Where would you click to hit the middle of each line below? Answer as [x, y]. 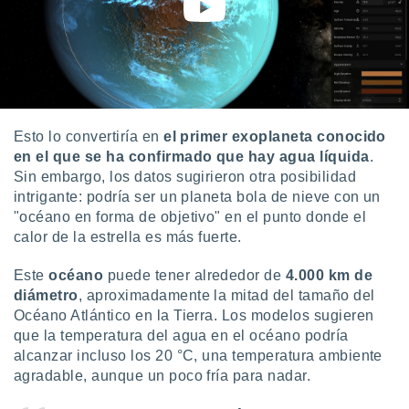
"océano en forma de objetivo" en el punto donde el [190, 217]
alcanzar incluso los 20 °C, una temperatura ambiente [198, 356]
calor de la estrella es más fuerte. [128, 237]
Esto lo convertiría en [89, 136]
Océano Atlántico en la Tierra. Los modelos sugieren [194, 315]
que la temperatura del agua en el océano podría [181, 336]
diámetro [46, 295]
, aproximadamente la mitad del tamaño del [226, 295]
